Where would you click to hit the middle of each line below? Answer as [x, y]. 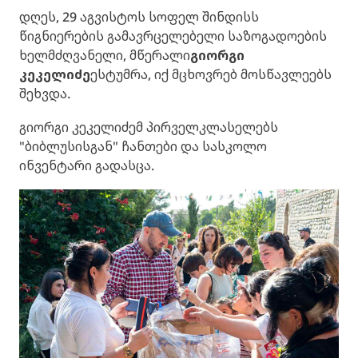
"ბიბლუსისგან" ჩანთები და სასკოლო [143, 146]
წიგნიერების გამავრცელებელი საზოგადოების [173, 36]
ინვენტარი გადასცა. [87, 165]
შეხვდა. [45, 93]
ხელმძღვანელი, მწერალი [105, 55]
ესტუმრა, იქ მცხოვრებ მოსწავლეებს [211, 74]
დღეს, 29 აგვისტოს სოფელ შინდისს [139, 17]
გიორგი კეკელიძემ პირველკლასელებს [149, 127]
